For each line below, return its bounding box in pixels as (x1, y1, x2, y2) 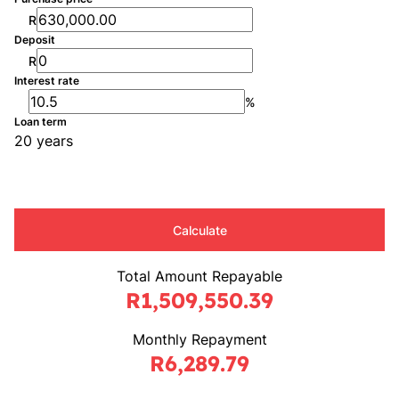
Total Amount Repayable (117, 267, 282, 285)
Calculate (172, 222, 227, 238)
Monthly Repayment (132, 330, 267, 348)
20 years (14, 132, 73, 150)
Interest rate (14, 74, 79, 87)
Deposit (14, 33, 55, 46)
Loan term (14, 115, 67, 128)
